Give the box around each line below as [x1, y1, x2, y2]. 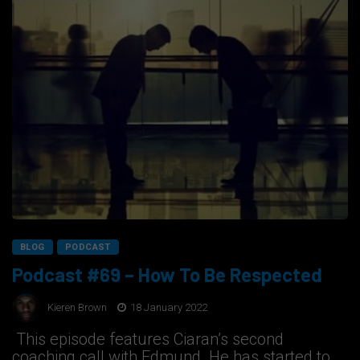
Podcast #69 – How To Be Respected [12, 263, 322, 287]
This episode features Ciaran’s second [12, 329, 284, 350]
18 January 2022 [128, 301, 207, 313]
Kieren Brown [47, 301, 107, 313]
